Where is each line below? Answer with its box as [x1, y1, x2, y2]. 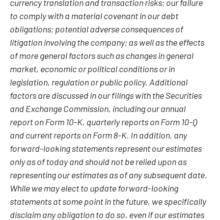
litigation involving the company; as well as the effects [10, 36, 204, 48]
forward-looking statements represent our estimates [10, 142, 202, 154]
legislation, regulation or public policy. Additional [10, 76, 188, 87]
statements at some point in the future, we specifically [10, 195, 206, 207]
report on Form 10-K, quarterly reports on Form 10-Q [10, 115, 197, 127]
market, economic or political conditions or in [10, 62, 175, 74]
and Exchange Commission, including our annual [10, 102, 186, 114]
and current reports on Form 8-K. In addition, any [10, 129, 187, 140]
